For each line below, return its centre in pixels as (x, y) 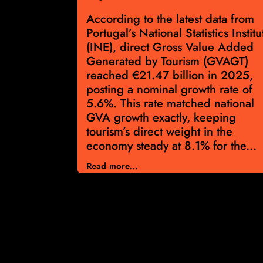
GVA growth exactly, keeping (161, 118)
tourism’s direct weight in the (159, 132)
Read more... (112, 166)
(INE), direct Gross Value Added (170, 48)
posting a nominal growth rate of (169, 90)
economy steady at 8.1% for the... (171, 146)
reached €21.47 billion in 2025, (170, 76)
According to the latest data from (170, 19)
